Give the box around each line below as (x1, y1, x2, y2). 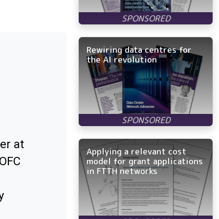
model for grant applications (87, 155, 203, 167)
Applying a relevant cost (87, 146, 186, 157)
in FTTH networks (87, 165, 157, 177)
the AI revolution (87, 54, 157, 66)
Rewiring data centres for (87, 44, 192, 56)
